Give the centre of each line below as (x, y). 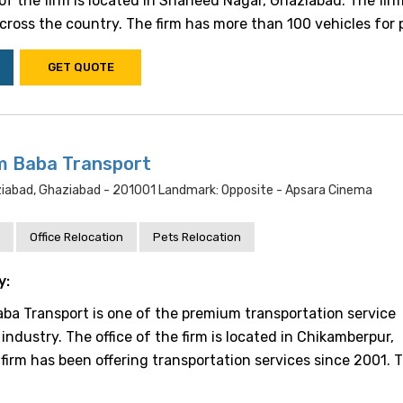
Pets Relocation (197, 237)
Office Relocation (76, 237)
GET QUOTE (81, 67)
